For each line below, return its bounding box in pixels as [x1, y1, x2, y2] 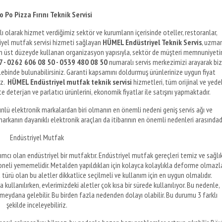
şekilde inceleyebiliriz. [6, 199, 67, 210]
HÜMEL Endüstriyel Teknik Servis [102, 37, 202, 47]
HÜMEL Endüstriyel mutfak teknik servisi [7, 76, 132, 87]
